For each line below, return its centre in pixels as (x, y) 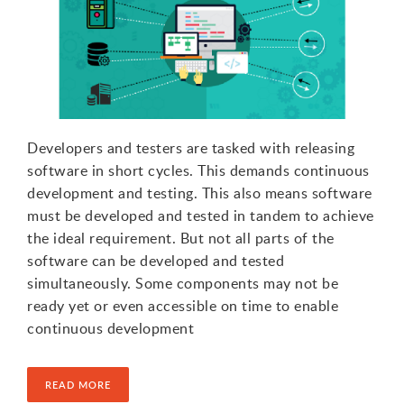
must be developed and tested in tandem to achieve (201, 215)
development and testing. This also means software (200, 193)
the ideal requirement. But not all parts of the (181, 238)
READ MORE (78, 384)
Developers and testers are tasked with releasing (191, 147)
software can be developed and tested (156, 260)
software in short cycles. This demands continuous (198, 170)
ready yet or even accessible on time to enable (183, 305)
